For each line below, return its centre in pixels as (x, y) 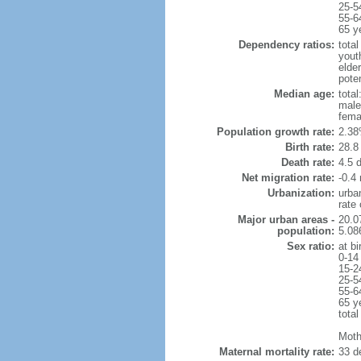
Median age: (304, 94)
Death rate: (307, 162)
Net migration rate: (288, 178)
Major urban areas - (286, 220)
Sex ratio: (310, 246)
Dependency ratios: (286, 45)
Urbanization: (301, 193)
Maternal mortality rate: (276, 352)
